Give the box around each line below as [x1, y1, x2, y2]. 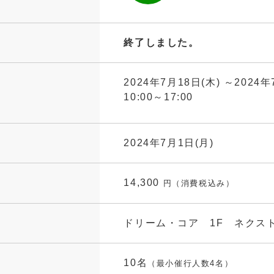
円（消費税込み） [163, 179, 235, 188]
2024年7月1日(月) [124, 138, 214, 149]
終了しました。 [124, 37, 199, 48]
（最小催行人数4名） [147, 259, 234, 268]
